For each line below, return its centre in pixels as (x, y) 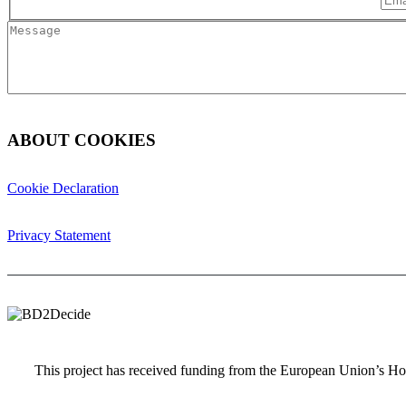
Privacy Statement (59, 236)
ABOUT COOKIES (82, 140)
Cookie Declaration (63, 188)
